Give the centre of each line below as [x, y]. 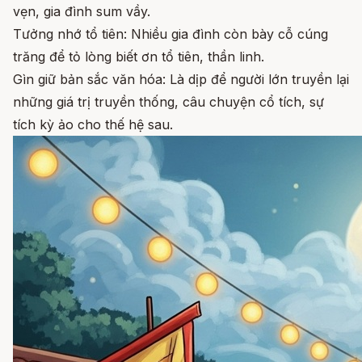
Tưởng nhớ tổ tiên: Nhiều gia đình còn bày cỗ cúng [170, 34]
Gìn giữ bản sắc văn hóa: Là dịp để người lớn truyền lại [181, 79]
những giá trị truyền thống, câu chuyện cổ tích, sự [168, 101]
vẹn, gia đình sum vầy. [82, 11]
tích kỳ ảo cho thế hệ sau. [93, 124]
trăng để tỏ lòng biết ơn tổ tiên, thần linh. [139, 56]
